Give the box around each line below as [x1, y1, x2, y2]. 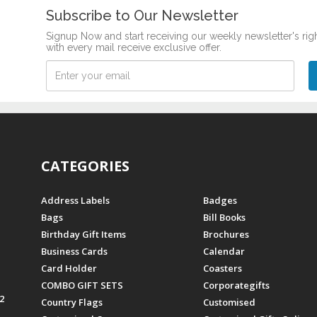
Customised [203, 295, 256, 309]
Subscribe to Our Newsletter [46, 6, 238, 24]
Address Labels [40, 193, 110, 207]
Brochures [203, 227, 250, 241]
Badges [203, 193, 238, 207]
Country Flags [40, 295, 103, 309]
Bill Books [203, 210, 246, 224]
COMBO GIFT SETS [40, 278, 123, 292]
